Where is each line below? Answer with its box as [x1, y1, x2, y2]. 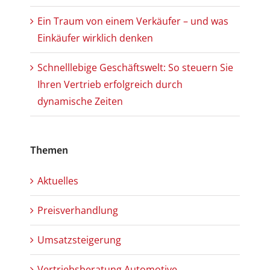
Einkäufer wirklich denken [37, 31, 153, 45]
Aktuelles [37, 174, 78, 187]
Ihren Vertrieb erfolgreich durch [37, 77, 183, 91]
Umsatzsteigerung [37, 233, 121, 246]
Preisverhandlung [37, 203, 118, 217]
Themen [30, 142, 68, 158]
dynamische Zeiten [37, 94, 123, 108]
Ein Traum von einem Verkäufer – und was [37, 14, 228, 28]
